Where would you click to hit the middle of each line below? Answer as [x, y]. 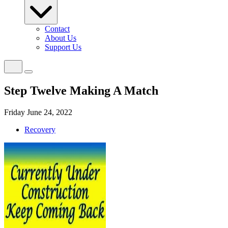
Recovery [40, 129]
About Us [61, 38]
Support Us [63, 47]
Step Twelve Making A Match [81, 90]
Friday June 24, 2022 [38, 112]
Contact [57, 29]
